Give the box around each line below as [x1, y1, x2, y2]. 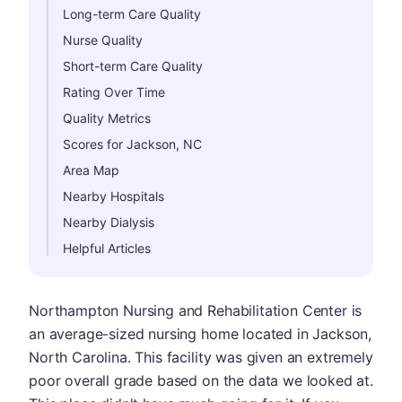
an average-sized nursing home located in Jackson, [29, 325, 372, 343]
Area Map [63, 162, 119, 178]
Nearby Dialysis [63, 214, 154, 230]
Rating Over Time [63, 84, 165, 100]
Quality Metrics [63, 110, 151, 126]
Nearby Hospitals [63, 188, 164, 204]
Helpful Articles [63, 240, 151, 256]
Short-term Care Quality [63, 58, 203, 74]
